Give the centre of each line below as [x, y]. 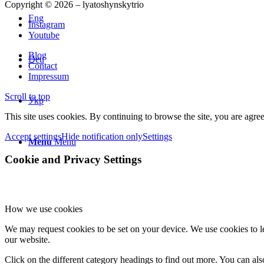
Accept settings [33, 136]
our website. [27, 240]
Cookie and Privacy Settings [73, 159]
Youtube [44, 35]
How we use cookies [44, 209]
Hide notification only [102, 136]
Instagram [47, 24]
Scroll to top [27, 96]
